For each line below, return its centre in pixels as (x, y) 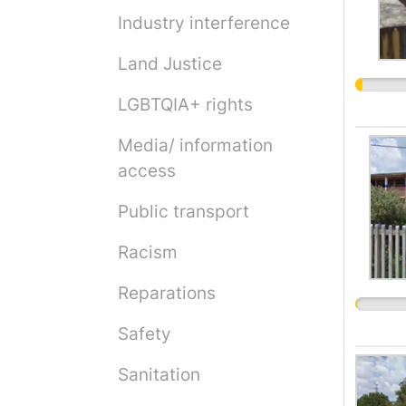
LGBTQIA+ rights (185, 105)
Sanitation (159, 375)
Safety (145, 334)
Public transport (184, 212)
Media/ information (195, 145)
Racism (148, 252)
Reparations (167, 293)
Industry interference (204, 23)
